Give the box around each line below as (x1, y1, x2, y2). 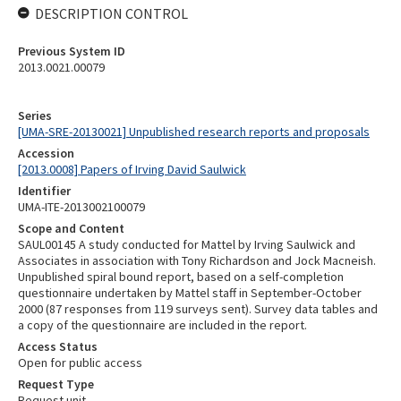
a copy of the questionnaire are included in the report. (18, 317, 307, 333)
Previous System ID (18, 43, 125, 59)
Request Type (18, 376, 94, 392)
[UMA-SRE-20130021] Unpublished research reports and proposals (18, 124, 370, 140)
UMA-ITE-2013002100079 (18, 199, 145, 215)
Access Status (18, 338, 98, 354)
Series (18, 107, 52, 124)
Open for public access (18, 354, 142, 371)
